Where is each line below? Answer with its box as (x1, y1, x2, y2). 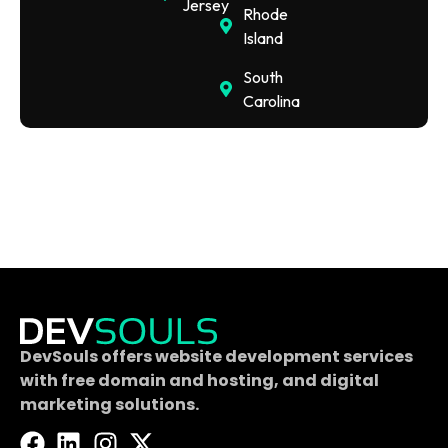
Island (243, 27, 284, 48)
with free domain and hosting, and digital (20, 368, 379, 392)
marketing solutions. (20, 392, 199, 416)
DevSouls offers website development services (20, 344, 413, 368)
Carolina (243, 90, 301, 111)
